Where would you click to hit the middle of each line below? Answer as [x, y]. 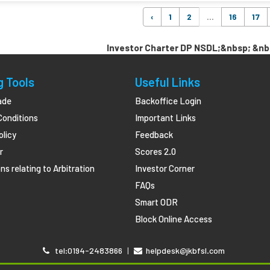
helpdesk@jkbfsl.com [183, 250]
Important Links [165, 118]
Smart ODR [156, 202]
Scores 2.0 [155, 151]
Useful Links [168, 82]
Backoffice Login [168, 101]
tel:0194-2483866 [86, 250]
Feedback [154, 134]
